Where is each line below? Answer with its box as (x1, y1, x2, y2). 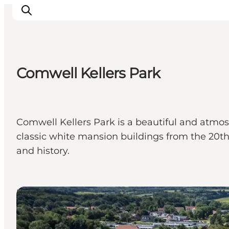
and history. (16, 145, 70, 157)
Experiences (20, 81, 83, 93)
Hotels (16, 188, 43, 198)
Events (20, 95, 55, 107)
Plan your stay (20, 109, 93, 122)
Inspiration (20, 124, 76, 136)
